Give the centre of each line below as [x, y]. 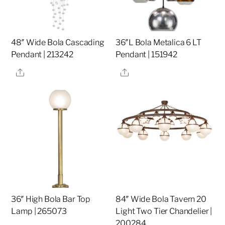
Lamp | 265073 [39, 211]
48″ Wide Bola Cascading [58, 43]
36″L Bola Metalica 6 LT [158, 43]
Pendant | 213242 [42, 55]
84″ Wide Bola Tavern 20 [161, 199]
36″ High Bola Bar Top [51, 199]
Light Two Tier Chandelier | [164, 211]
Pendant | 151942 [146, 55]
